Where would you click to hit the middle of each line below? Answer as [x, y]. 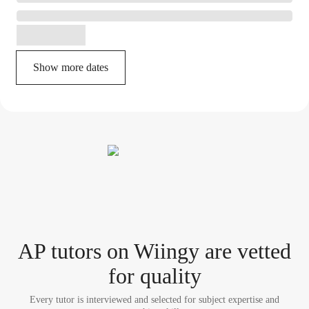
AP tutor [56, 251]
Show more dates [71, 67]
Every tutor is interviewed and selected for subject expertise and [154, 300]
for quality [154, 276]
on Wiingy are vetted [196, 251]
